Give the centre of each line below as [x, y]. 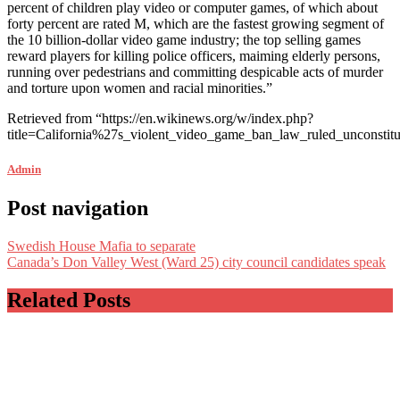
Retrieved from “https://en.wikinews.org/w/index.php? [160, 118]
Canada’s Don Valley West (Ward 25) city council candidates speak [196, 262]
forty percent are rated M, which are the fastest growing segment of [196, 23]
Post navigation [78, 208]
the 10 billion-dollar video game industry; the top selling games [184, 39]
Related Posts [69, 300]
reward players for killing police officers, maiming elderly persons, [194, 55]
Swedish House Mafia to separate [101, 246]
